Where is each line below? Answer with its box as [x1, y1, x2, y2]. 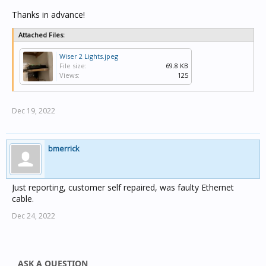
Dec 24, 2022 [12, 211, 55, 221]
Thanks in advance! [12, 9, 85, 20]
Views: [59, 71, 80, 80]
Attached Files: [18, 30, 65, 39]
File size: [59, 61, 87, 70]
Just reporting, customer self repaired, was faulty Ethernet [12, 182, 234, 193]
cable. [12, 193, 34, 204]
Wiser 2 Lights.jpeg [59, 52, 118, 61]
